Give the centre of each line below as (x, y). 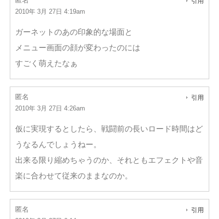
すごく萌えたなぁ (46, 63)
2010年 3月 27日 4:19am (50, 11)
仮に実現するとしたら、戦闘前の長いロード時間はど (109, 129)
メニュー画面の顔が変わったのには (78, 48)
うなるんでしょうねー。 (58, 144)
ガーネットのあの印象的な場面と (74, 32)
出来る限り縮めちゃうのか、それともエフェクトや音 (109, 160)
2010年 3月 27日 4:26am (50, 108)
